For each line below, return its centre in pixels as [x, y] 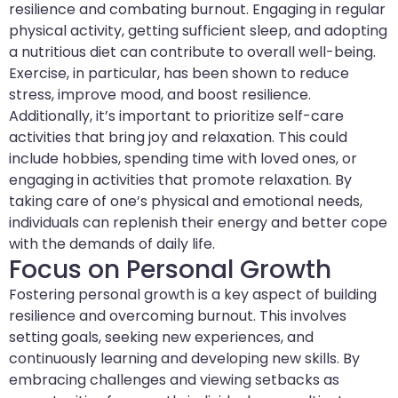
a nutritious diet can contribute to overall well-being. [192, 52]
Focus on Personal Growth [170, 270]
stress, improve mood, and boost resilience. [160, 95]
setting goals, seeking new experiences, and [161, 338]
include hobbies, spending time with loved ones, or [183, 159]
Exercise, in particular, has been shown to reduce [179, 74]
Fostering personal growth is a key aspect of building [193, 295]
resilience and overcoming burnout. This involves [178, 316]
